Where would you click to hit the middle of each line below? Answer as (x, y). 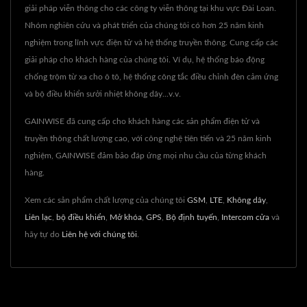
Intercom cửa (245, 217)
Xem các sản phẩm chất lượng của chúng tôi (106, 200)
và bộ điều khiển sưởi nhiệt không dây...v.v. (103, 94)
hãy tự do (43, 234)
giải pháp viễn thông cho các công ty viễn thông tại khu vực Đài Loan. (150, 8)
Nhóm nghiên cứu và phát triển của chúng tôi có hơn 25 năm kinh (144, 25)
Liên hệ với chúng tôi (99, 234)
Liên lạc (38, 217)
